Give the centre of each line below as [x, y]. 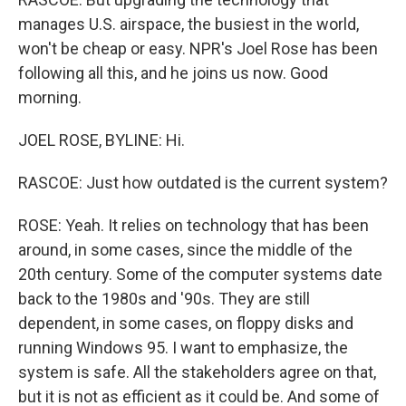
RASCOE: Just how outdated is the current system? [203, 183]
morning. [50, 97]
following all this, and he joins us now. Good [173, 73]
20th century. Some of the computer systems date [200, 274]
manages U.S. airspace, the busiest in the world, [188, 24]
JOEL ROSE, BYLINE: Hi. [101, 140]
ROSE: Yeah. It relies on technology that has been [193, 225]
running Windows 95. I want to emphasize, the [183, 348]
